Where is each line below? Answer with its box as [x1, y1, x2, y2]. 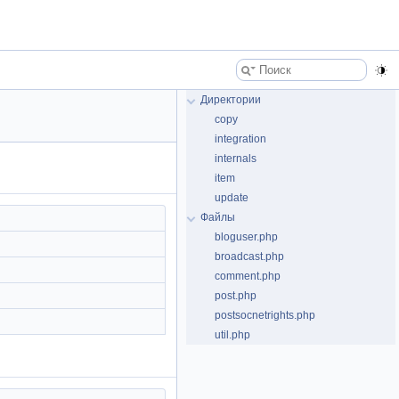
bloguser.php [215, 231, 278, 243]
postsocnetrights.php [215, 309, 315, 322]
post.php [215, 289, 256, 302]
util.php [215, 329, 250, 341]
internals [215, 152, 256, 165]
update [215, 191, 248, 204]
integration [215, 133, 266, 145]
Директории [200, 94, 261, 106]
